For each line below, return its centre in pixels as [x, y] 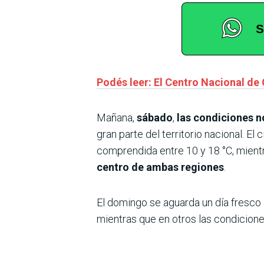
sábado [155, 117]
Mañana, [117, 117]
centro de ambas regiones [160, 167]
